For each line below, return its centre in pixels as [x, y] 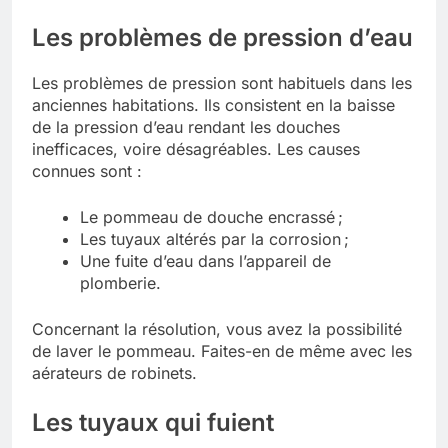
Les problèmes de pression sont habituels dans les [222, 82]
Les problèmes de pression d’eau [222, 37]
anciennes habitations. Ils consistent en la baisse [213, 104]
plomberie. [120, 282]
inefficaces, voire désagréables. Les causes [196, 148]
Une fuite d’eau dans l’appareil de [205, 260]
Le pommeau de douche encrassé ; [211, 216]
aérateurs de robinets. [114, 372]
